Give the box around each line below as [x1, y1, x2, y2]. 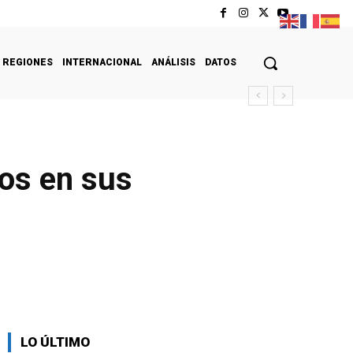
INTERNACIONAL [62, 56, 142, 68]
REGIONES [2, 56, 53, 68]
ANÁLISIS [151, 56, 195, 68]
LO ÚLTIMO [20, 333, 90, 350]
